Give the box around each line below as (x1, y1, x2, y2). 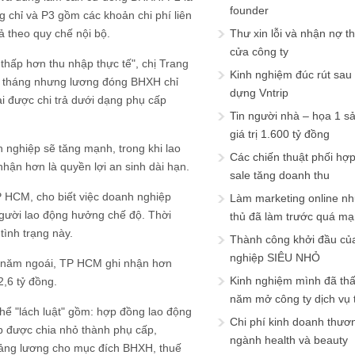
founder (230, 4, 269, 17)
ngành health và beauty (230, 334, 348, 346)
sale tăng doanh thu (230, 169, 330, 181)
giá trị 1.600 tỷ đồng (230, 128, 330, 140)
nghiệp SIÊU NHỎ (230, 251, 320, 264)
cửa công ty (230, 45, 288, 58)
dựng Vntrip (230, 86, 288, 99)
